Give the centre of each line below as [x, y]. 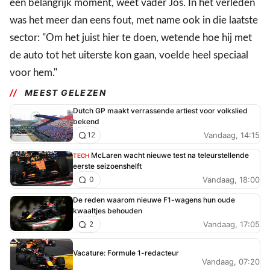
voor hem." [33, 73]
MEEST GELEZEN [65, 93]
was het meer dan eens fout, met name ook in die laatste [134, 20]
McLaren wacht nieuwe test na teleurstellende [170, 155]
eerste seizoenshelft [107, 166]
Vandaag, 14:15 [232, 135]
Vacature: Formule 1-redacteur [126, 253]
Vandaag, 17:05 [231, 224]
